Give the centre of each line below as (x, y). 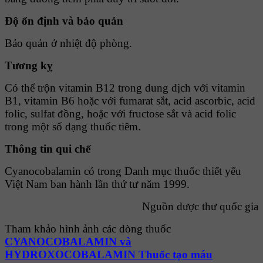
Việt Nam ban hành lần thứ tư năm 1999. (97, 184)
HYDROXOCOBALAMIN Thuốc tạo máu (109, 255)
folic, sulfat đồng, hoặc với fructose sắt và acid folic (120, 114)
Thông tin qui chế (48, 149)
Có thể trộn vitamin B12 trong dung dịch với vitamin (125, 88)
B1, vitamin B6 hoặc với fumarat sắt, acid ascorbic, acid (130, 101)
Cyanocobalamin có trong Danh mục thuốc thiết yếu (123, 171)
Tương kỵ (29, 66)
